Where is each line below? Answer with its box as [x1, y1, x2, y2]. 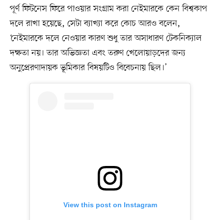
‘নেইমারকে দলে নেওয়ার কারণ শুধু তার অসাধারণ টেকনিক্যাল [9, 32, 202, 45]
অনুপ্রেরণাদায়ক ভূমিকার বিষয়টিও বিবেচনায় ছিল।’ [9, 62, 167, 74]
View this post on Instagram [63, 201, 157, 209]
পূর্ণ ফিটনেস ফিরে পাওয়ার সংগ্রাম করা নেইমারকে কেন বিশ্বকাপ [9, 3, 207, 15]
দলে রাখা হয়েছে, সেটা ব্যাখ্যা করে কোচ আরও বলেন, [9, 18, 180, 30]
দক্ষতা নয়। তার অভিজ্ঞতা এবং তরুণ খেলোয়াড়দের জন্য [9, 47, 186, 59]
